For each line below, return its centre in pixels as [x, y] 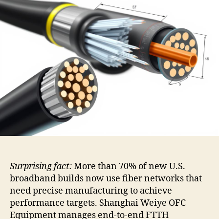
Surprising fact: [41, 166]
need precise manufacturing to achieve [91, 191]
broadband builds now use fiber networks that [106, 178]
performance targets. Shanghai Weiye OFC [98, 203]
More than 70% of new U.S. [129, 166]
